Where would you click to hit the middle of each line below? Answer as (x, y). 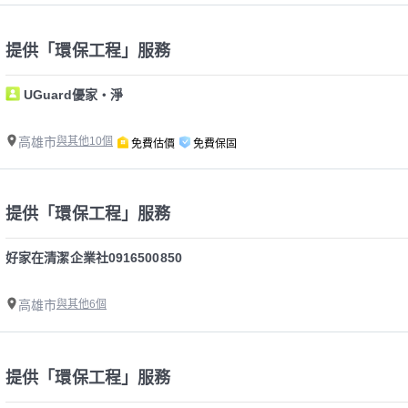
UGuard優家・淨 (73, 94)
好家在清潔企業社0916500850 (94, 258)
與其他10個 (85, 141)
